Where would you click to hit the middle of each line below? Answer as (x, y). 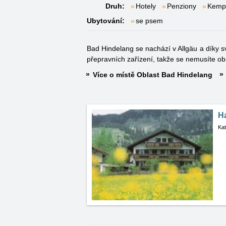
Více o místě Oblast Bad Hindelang (153, 75)
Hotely (146, 6)
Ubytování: (106, 21)
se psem (149, 21)
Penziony (182, 6)
